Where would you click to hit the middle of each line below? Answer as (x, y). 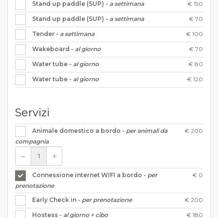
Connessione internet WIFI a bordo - (90, 175)
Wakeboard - (54, 49)
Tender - (46, 34)
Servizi (32, 112)
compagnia (32, 141)
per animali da (147, 130)
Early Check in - (57, 200)
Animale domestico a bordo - (79, 130)
